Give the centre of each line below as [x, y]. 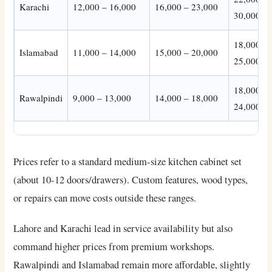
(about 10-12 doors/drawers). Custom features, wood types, [131, 180]
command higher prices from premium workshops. [114, 247]
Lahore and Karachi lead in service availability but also [123, 229]
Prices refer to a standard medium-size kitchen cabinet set [128, 162]
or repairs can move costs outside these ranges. [105, 198]
